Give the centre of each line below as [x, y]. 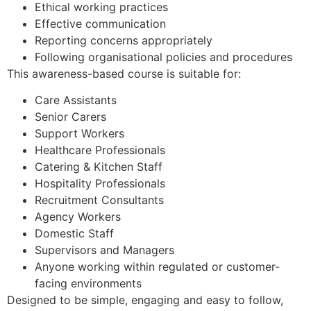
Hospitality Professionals [100, 183]
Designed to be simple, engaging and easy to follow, [145, 300]
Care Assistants [76, 100]
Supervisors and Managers [104, 250]
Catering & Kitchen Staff [99, 166]
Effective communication [100, 23]
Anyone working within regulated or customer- [157, 266]
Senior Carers [70, 116]
